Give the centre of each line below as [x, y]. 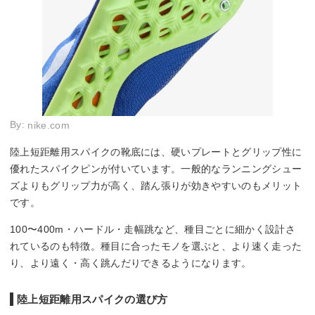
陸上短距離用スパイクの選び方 [92, 300]
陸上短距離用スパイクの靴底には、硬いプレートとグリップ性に [156, 152]
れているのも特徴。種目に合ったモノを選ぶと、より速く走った [156, 246]
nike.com [49, 126]
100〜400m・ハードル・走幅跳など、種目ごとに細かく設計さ [153, 230]
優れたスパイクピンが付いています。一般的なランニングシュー [156, 169]
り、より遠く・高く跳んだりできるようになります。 [131, 263]
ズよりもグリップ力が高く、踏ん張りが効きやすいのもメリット [156, 186]
